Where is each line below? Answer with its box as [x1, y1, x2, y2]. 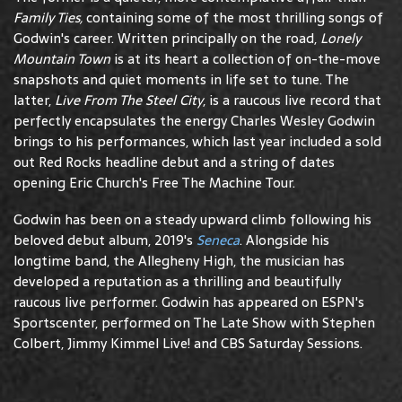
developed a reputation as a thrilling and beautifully [13, 269, 341, 293]
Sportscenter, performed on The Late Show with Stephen [13, 310, 375, 334]
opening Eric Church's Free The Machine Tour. [13, 170, 295, 194]
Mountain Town [13, 47, 110, 70]
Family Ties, [13, 5, 86, 29]
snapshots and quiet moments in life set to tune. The [13, 67, 349, 91]
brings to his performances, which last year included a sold [13, 129, 381, 153]
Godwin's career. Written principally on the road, [13, 26, 320, 49]
